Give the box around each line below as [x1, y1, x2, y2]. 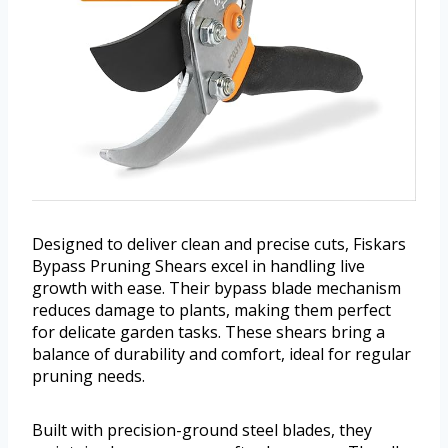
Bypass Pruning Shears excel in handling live [32, 255, 365, 278]
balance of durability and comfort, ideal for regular [32, 343, 411, 366]
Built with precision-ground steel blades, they [32, 419, 372, 442]
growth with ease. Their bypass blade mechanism [32, 277, 401, 300]
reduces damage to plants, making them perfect [32, 299, 391, 322]
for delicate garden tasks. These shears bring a [32, 321, 385, 344]
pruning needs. [32, 365, 145, 388]
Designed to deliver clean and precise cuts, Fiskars [32, 233, 406, 256]
